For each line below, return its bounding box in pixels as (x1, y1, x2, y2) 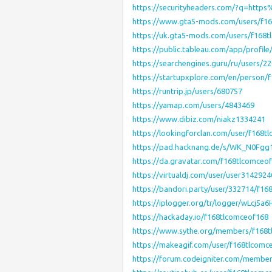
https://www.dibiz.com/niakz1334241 (132, 115, 265, 123)
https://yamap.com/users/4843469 (132, 101, 254, 109)
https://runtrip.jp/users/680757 (132, 87, 242, 95)
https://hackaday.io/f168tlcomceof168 (132, 212, 268, 221)
